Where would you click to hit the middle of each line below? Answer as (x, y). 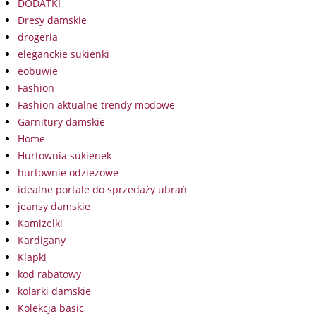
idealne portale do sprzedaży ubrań (102, 190)
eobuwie (38, 71)
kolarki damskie (54, 291)
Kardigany (42, 241)
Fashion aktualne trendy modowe (96, 105)
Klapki (32, 257)
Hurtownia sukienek (65, 156)
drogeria (38, 37)
